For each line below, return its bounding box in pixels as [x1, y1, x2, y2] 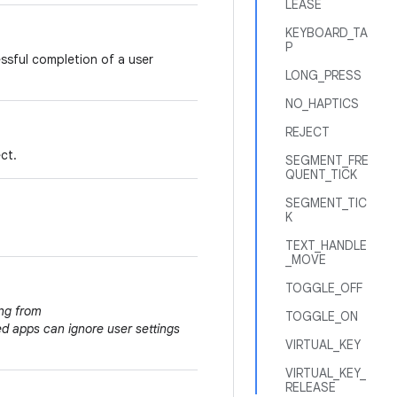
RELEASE [285, 379, 336, 395]
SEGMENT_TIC [285, 195, 367, 211]
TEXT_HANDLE [285, 237, 367, 253]
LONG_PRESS [285, 67, 362, 83]
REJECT [285, 124, 330, 140]
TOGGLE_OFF [285, 280, 362, 296]
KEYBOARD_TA [285, 25, 368, 41]
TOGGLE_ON [285, 308, 358, 324]
